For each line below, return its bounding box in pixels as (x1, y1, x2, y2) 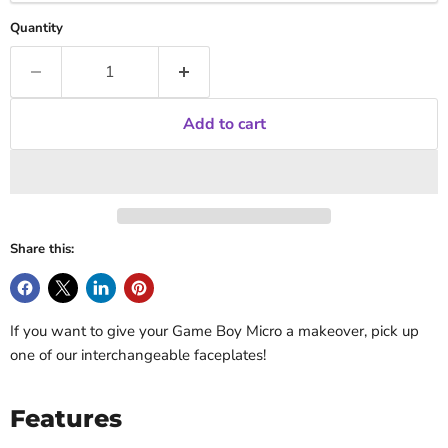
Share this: (10, 240, 74, 259)
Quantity (10, 19, 63, 38)
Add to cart (182, 113, 266, 136)
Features (10, 403, 122, 434)
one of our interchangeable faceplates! (10, 345, 266, 366)
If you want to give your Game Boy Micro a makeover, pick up (10, 321, 419, 342)
